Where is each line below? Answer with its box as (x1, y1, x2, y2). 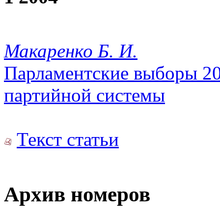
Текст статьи (17, 129, 119, 150)
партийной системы (4, 84, 165, 106)
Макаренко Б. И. (4, 40, 137, 62)
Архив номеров (4, 183, 150, 206)
